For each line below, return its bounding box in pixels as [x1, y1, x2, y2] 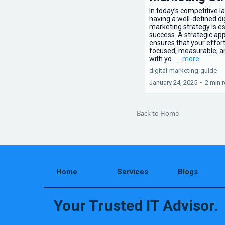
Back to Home [137, 108, 179, 118]
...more [178, 55, 199, 63]
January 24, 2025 [149, 79, 197, 86]
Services [117, 167, 148, 176]
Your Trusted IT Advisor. [54, 197, 218, 214]
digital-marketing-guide [149, 67, 217, 74]
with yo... [149, 55, 178, 63]
